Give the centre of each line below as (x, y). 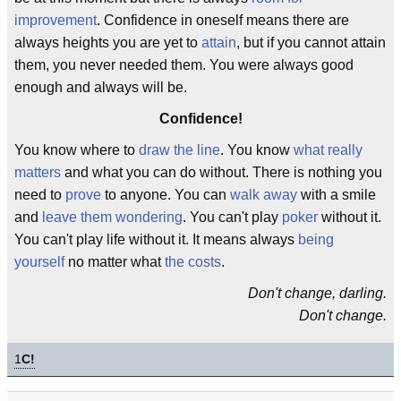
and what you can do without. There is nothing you (222, 172)
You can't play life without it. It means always (156, 239)
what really (328, 150)
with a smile (337, 195)
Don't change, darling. (317, 293)
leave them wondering (112, 217)
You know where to (77, 150)
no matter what (115, 262)
